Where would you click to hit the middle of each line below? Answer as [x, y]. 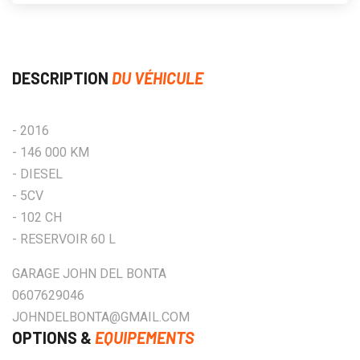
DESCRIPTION [62, 78]
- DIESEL [37, 174]
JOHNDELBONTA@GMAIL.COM [101, 317]
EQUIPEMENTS [145, 337]
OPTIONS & [53, 337]
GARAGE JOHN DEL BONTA [89, 274]
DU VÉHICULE [157, 78]
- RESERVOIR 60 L [64, 239]
